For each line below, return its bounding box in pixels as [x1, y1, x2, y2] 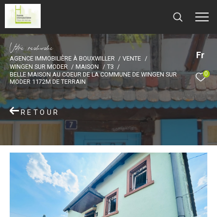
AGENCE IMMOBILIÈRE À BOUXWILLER [10, 55, 115, 62]
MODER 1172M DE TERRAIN [10, 78, 86, 85]
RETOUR [20, 108, 60, 117]
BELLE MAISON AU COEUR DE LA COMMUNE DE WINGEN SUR [10, 71, 177, 78]
